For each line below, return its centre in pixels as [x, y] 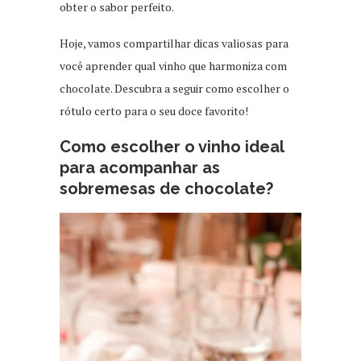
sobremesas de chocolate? [166, 188]
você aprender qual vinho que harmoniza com [173, 65]
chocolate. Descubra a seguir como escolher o [174, 88]
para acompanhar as [140, 167]
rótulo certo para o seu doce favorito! [154, 110]
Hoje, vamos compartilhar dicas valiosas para [174, 43]
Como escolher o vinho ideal [172, 146]
